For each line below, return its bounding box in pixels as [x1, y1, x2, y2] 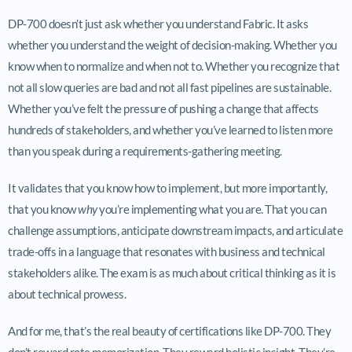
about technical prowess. [8, 286, 126, 301]
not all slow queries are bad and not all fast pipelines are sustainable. [8, 79, 331, 94]
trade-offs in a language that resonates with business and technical [8, 244, 325, 258]
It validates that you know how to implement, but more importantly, [8, 180, 327, 195]
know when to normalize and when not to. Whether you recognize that [8, 58, 339, 73]
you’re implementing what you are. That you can [97, 201, 326, 216]
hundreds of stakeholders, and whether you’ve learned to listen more [8, 122, 333, 137]
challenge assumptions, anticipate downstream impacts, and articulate [8, 222, 343, 237]
